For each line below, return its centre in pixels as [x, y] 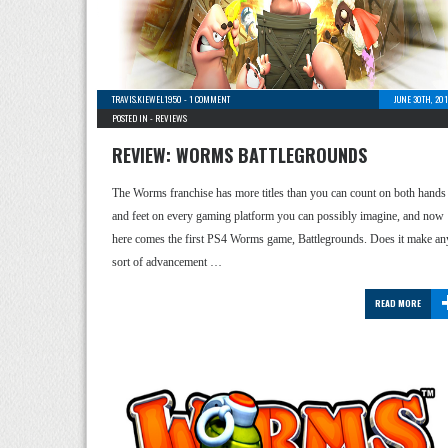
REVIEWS [171, 118]
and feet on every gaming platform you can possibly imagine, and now [278, 216]
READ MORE [398, 303]
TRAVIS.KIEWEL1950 [147, 99]
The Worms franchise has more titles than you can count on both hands [279, 193]
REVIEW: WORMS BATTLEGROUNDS [239, 155]
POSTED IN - [133, 118]
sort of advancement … [167, 262]
